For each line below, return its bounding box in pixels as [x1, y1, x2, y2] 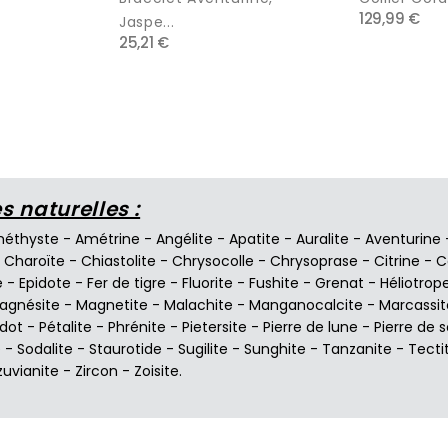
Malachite [164, 294, 233, 315]
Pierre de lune [263, 316, 358, 337]
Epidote [19, 272, 71, 293]
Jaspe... [119, 11, 175, 32]
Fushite [249, 272, 299, 293]
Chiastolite [81, 250, 156, 271]
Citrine [374, 250, 420, 271]
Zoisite [134, 360, 179, 381]
